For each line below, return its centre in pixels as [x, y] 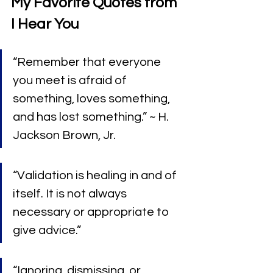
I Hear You [45, 24]
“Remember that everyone [88, 62]
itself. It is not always [71, 193]
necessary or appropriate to [92, 212]
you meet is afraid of [71, 80]
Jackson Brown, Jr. [64, 135]
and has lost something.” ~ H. [92, 117]
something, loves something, [93, 98]
